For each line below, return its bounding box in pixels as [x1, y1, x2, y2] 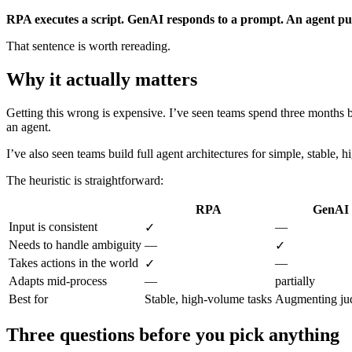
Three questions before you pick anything [6, 324, 339, 345]
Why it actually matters [6, 69, 197, 90]
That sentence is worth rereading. [6, 39, 170, 53]
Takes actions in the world [9, 256, 138, 270]
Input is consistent [9, 220, 97, 234]
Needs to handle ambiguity [9, 238, 141, 252]
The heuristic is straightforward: [6, 174, 163, 188]
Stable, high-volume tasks [145, 292, 272, 306]
